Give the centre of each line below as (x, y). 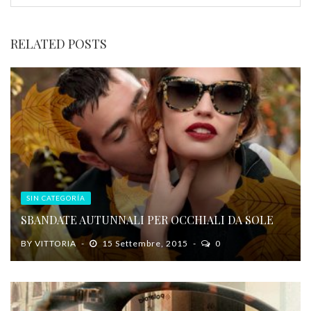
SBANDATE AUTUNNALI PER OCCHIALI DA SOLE (147, 220)
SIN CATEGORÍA (56, 198)
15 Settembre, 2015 (145, 244)
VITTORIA (56, 244)
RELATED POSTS (59, 44)
